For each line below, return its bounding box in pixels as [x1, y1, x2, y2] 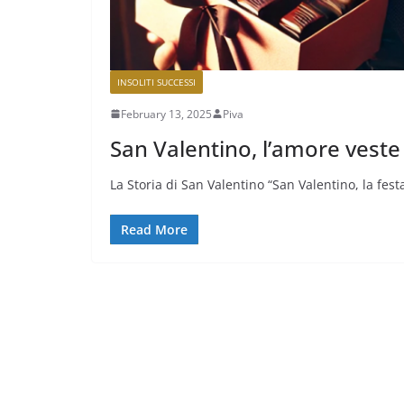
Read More [121, 220, 188, 238]
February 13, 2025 [121, 106, 212, 122]
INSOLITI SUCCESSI [117, 75, 196, 88]
